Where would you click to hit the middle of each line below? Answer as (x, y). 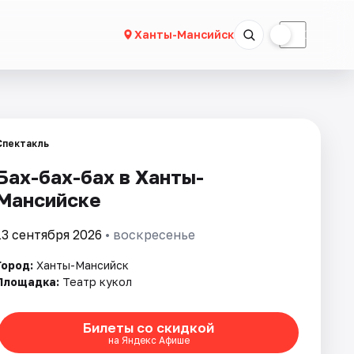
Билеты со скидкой (149, 327)
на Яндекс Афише (149, 340)
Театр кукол (97, 282)
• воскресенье (149, 235)
